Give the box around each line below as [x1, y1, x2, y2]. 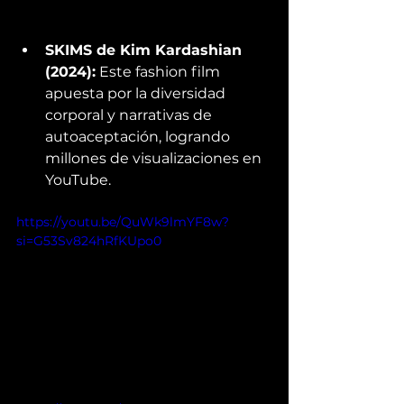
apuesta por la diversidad [45, 84, 229, 102]
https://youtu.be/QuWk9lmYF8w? [16, 213, 229, 230]
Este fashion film [96, 62, 224, 80]
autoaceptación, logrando [45, 127, 234, 145]
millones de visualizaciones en [45, 149, 265, 167]
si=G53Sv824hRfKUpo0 [16, 232, 161, 249]
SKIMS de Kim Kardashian [45, 41, 246, 59]
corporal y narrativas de [45, 106, 216, 124]
